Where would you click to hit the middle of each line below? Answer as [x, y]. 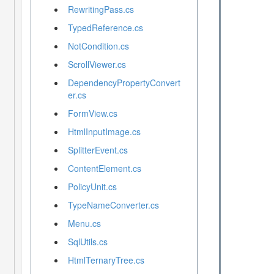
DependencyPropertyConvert [124, 83]
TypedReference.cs [105, 28]
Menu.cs [84, 224]
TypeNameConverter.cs [113, 205]
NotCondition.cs [98, 46]
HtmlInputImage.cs [104, 132]
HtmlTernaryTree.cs [106, 260]
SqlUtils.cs [87, 242]
